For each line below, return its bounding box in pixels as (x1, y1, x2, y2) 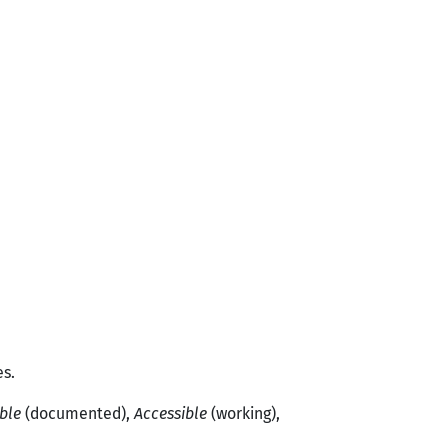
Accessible (134, 404, 207, 423)
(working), (207, 404, 280, 423)
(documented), (21, 404, 134, 423)
